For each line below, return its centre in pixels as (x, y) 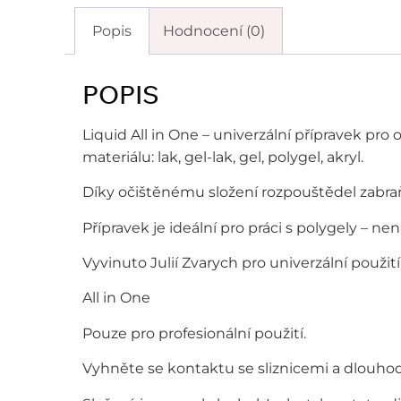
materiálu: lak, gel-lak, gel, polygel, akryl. (223, 157)
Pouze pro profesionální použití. (194, 333)
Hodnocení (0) (213, 30)
